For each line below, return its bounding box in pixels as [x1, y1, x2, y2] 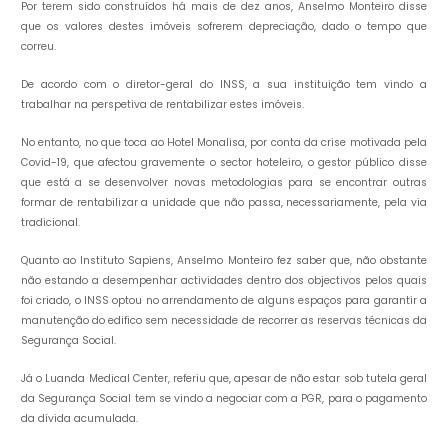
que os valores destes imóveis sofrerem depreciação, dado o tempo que [21, 18, 427, 34]
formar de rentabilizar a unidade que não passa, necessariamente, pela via [21, 194, 427, 210]
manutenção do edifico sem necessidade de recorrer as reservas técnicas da [21, 312, 427, 328]
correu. [21, 38, 57, 54]
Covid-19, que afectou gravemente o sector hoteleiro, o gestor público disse [21, 154, 427, 170]
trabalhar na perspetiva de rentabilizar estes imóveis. [21, 96, 305, 112]
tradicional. [21, 214, 81, 230]
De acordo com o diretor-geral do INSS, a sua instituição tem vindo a [21, 76, 427, 92]
